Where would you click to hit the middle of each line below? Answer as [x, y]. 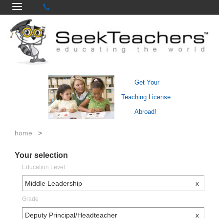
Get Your [147, 83]
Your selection [41, 155]
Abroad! [145, 112]
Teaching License [146, 97]
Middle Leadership [54, 184]
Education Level [44, 167]
